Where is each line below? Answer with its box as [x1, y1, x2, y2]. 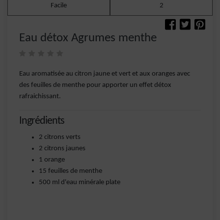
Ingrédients [19, 115, 64, 127]
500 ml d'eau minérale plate [39, 179, 120, 186]
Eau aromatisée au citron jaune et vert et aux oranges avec [19, 70, 190, 78]
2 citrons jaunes [39, 145, 85, 152]
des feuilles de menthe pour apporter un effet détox [19, 82, 171, 89]
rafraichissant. [19, 93, 62, 100]
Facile [51, 2, 67, 9]
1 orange [39, 156, 65, 164]
